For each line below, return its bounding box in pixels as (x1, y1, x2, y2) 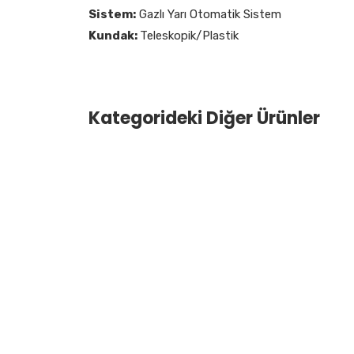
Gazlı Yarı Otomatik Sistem (136, 6, 281, 21)
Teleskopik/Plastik (140, 28, 239, 43)
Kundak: (88, 28, 140, 43)
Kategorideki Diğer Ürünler (88, 105, 320, 130)
